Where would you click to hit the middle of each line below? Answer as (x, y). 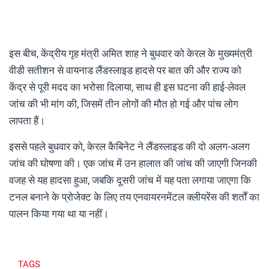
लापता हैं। (27, 121)
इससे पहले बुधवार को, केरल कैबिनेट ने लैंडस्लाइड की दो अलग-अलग (129, 147)
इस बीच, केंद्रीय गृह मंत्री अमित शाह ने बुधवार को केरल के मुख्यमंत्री (131, 54)
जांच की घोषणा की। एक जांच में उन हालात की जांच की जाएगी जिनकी (133, 164)
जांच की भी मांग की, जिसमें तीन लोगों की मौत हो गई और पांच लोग (124, 104)
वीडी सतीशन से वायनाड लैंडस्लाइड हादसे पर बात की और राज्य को (125, 71)
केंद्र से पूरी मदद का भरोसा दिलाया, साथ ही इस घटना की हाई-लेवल (127, 87)
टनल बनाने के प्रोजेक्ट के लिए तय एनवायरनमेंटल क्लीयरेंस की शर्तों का (134, 197)
